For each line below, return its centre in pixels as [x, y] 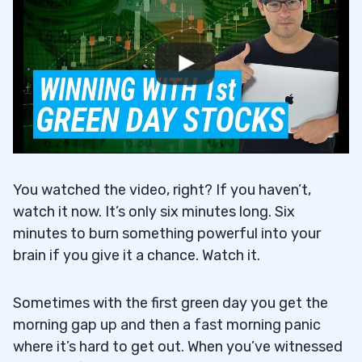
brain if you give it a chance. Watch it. [137, 255]
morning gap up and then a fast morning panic [167, 324]
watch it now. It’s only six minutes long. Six [154, 211]
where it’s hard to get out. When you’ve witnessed [178, 346]
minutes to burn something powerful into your [167, 233]
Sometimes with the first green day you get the [170, 303]
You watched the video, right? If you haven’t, [162, 189]
